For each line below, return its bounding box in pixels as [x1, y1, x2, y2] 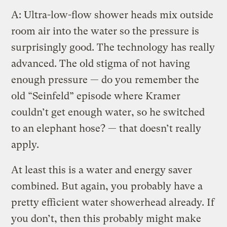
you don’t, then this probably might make [11, 212, 202, 224]
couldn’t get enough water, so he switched [11, 106, 205, 118]
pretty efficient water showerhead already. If [11, 196, 215, 208]
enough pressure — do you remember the [11, 73, 200, 86]
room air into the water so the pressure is [11, 25, 200, 37]
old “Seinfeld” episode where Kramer [11, 90, 181, 102]
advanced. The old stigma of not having [11, 57, 191, 69]
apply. [11, 138, 40, 150]
